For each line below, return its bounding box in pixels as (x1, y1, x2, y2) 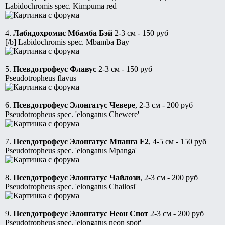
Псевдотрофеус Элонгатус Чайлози (13, 173, 140, 182)
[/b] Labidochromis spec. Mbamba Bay (5, 38, 129, 47)
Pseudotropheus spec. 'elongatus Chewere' (5, 110, 139, 119)
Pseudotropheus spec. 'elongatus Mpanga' (5, 146, 137, 155)
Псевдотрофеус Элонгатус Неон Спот (13, 209, 148, 218)
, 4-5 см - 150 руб (149, 137, 206, 146)
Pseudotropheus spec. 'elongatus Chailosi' (5, 182, 137, 191)
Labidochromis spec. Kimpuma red (5, 2, 117, 11)
